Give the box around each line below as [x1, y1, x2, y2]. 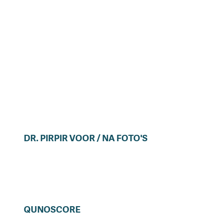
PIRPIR [40, 133, 68, 143]
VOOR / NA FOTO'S [69, 133, 148, 143]
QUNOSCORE [24, 204, 81, 215]
